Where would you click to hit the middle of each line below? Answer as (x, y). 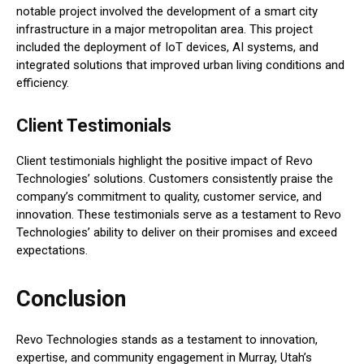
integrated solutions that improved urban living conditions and (180, 65)
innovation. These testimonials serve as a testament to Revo (179, 215)
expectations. (52, 251)
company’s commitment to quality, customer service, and (169, 197)
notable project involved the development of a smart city (167, 12)
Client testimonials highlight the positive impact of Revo (165, 161)
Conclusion (71, 299)
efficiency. (43, 83)
